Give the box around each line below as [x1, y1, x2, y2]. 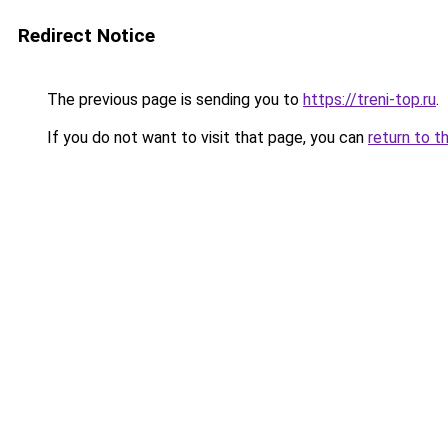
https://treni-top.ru [303, 90, 436, 109]
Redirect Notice [18, 24, 155, 47]
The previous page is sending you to [43, 90, 303, 109]
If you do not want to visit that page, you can [43, 128, 368, 147]
